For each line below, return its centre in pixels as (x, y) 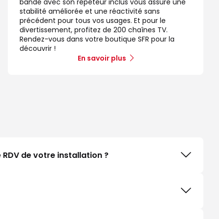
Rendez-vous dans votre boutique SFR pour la (97, 39)
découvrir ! (38, 48)
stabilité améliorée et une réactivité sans (90, 11)
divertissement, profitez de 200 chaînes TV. (94, 30)
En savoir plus (102, 58)
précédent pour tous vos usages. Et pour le (93, 20)
